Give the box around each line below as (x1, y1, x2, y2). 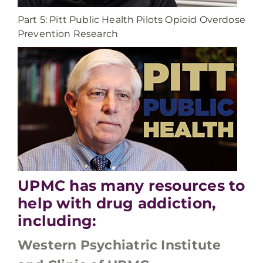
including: (18, 212, 97, 230)
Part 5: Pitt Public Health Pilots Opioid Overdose (18, 14, 245, 25)
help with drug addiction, (18, 194, 217, 212)
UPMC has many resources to (18, 177, 245, 194)
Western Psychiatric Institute (18, 237, 221, 253)
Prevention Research (18, 28, 119, 39)
